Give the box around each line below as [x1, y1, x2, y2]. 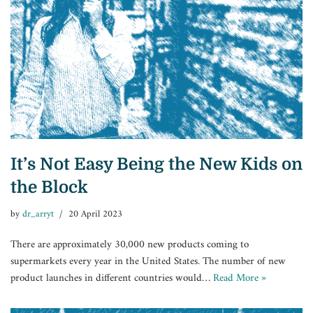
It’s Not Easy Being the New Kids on [10, 154, 303, 175]
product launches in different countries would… [10, 269, 213, 289]
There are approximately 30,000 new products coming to [10, 235, 249, 255]
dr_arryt [22, 206, 54, 224]
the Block [10, 177, 88, 198]
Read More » [213, 269, 266, 289]
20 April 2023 [68, 206, 122, 224]
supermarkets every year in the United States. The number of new [10, 252, 286, 272]
